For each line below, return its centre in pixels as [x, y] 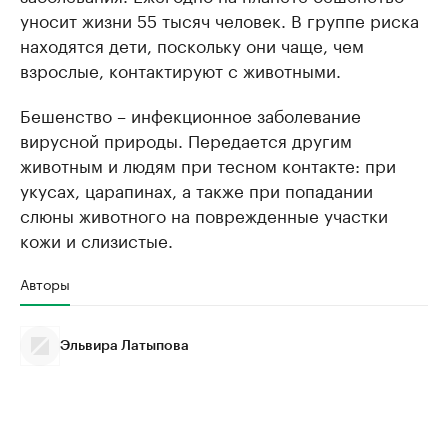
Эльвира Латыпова [124, 346]
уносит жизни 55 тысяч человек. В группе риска [219, 19]
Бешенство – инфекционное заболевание [190, 114]
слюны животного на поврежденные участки [204, 214]
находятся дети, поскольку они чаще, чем [192, 44]
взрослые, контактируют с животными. [180, 69]
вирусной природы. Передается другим [186, 139]
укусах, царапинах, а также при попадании [196, 189]
